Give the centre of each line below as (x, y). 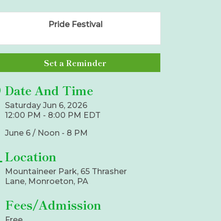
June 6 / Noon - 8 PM (47, 133)
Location (31, 156)
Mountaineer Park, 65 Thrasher (66, 172)
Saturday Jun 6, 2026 (46, 106)
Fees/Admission (53, 205)
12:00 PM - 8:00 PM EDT (53, 115)
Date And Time (49, 90)
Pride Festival (75, 25)
